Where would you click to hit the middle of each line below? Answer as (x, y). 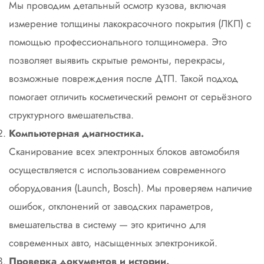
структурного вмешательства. (71, 115)
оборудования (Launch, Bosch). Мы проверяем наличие (131, 188)
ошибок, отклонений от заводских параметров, (111, 206)
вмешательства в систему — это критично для (107, 225)
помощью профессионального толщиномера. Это (118, 42)
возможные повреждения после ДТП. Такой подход (123, 78)
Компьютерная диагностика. (76, 133)
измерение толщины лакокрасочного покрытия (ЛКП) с (130, 24)
